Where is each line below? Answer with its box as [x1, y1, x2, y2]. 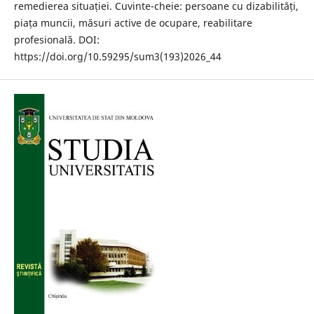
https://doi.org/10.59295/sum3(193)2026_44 [13, 49, 221, 63]
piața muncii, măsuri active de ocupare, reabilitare [13, 15, 252, 29]
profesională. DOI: [13, 32, 100, 46]
